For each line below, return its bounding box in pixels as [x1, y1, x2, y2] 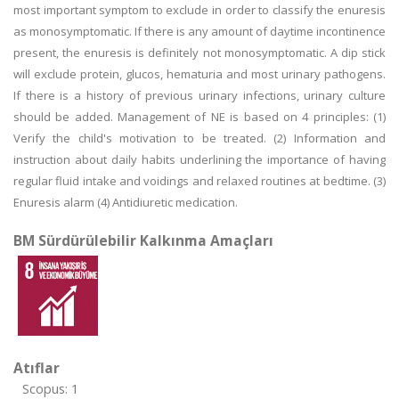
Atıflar [13, 358, 60, 378]
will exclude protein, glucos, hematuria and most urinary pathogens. [13, 66, 386, 82]
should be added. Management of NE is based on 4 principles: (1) [13, 109, 386, 125]
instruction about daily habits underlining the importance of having [13, 151, 386, 167]
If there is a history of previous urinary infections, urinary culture [13, 87, 386, 103]
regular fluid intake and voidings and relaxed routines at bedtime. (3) [13, 173, 386, 189]
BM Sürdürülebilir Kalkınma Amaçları [13, 231, 273, 250]
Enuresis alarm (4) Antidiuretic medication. [13, 194, 238, 210]
